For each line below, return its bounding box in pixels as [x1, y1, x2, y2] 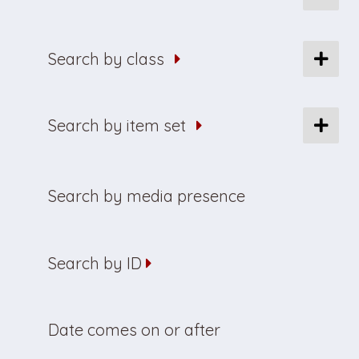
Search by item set [48, 115, 186, 135]
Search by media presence [48, 185, 245, 206]
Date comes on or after [48, 319, 220, 340]
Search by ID [48, 252, 142, 273]
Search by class [48, 48, 164, 69]
